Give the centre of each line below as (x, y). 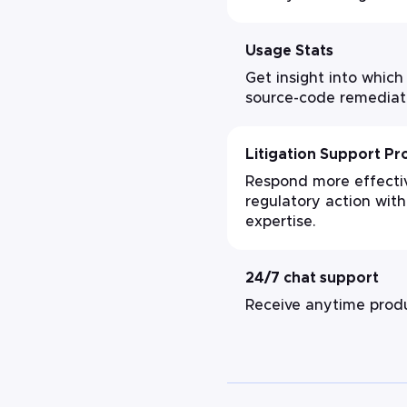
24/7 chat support (312, 278)
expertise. (281, 222)
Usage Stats (289, 51)
